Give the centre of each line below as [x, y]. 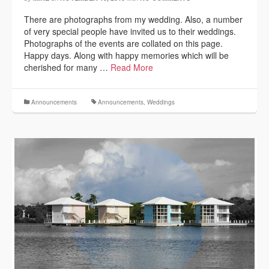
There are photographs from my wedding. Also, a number [133, 19]
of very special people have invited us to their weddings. [130, 31]
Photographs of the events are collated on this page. [123, 43]
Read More [132, 67]
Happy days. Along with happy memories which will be [126, 55]
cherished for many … [67, 67]
